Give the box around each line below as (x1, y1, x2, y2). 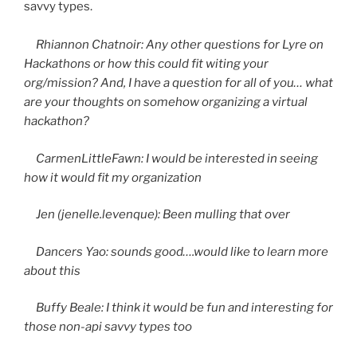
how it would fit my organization (24, 170, 202, 185)
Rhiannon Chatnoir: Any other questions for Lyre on (24, 37, 324, 53)
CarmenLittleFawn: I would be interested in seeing (24, 151, 318, 166)
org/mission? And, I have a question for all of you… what (24, 76, 333, 91)
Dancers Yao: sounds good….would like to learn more (24, 244, 328, 259)
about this (24, 263, 80, 278)
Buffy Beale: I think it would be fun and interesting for (24, 300, 333, 316)
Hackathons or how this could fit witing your (24, 57, 269, 72)
